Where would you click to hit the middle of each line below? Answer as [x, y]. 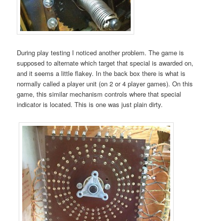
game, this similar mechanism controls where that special [99, 94]
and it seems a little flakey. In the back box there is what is [101, 73]
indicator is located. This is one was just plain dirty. [90, 104]
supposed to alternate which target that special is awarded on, [105, 63]
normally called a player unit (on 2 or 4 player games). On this [105, 83]
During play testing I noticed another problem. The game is [101, 52]
